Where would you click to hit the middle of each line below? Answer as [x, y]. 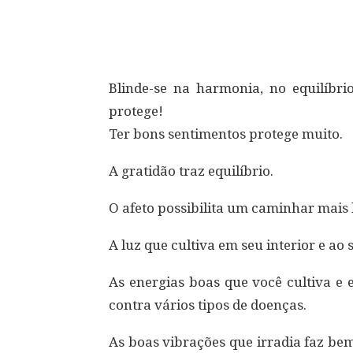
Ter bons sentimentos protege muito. [226, 134]
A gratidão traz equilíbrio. [191, 171]
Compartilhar [179, 25]
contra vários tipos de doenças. [208, 305]
